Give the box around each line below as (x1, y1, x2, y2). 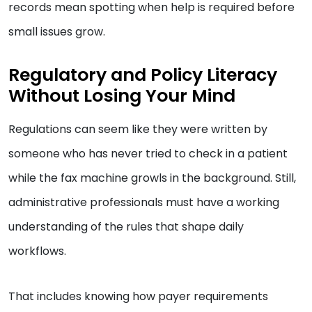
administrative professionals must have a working (8, 194, 279, 211)
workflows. (8, 243, 66, 260)
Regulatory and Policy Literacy (8, 63, 277, 88)
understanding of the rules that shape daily (8, 219, 244, 235)
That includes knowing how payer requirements (8, 288, 268, 305)
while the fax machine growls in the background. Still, (8, 170, 296, 187)
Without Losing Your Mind (8, 84, 235, 109)
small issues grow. (8, 24, 105, 40)
